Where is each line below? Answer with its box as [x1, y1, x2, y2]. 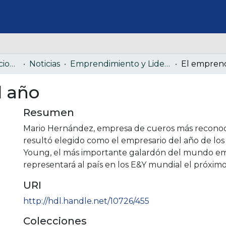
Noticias [29, 59, 60, 69]
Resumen [23, 106, 74, 119]
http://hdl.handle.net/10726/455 [23, 196, 149, 206]
